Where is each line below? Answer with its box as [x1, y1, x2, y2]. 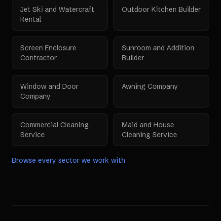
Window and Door [20, 82, 78, 91]
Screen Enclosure [20, 43, 76, 52]
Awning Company [122, 82, 178, 91]
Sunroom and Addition [122, 43, 194, 52]
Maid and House [122, 120, 174, 129]
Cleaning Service [122, 130, 177, 139]
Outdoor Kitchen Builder [122, 5, 201, 14]
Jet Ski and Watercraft [20, 5, 94, 14]
